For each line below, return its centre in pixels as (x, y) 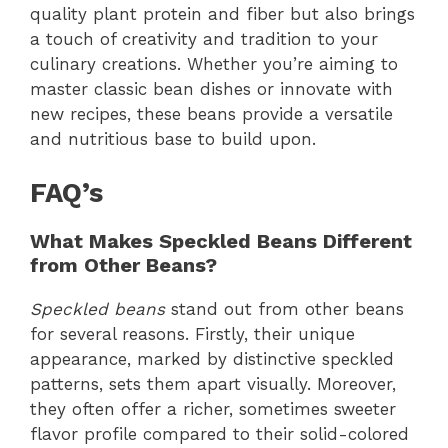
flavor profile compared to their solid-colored (219, 434)
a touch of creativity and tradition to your (204, 38)
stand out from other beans (284, 309)
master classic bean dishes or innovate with (211, 88)
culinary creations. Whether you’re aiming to (214, 63)
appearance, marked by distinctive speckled (212, 359)
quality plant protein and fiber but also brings (222, 13)
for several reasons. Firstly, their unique (192, 334)
